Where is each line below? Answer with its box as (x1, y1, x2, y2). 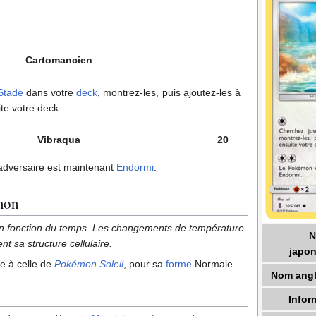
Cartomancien (25, 54, 92, 66)
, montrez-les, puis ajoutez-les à (97, 86, 241, 98)
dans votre (23, 86, 77, 98)
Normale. (192, 257, 236, 269)
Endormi (116, 161, 154, 173)
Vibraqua (37, 133, 80, 145)
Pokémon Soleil (54, 257, 123, 269)
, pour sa (123, 257, 166, 269)
